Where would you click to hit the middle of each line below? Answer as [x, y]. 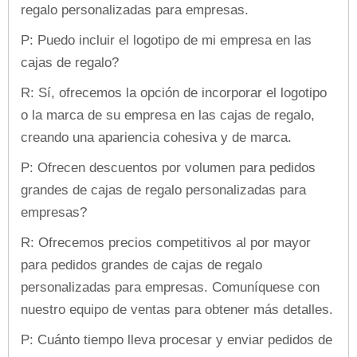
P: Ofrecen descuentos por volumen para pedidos [168, 167]
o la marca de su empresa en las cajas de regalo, [168, 115]
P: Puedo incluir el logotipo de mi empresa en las [166, 40]
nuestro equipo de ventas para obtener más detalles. [177, 309]
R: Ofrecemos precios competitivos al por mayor [166, 242]
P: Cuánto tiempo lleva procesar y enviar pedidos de [177, 339]
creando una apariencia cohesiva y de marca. [156, 137]
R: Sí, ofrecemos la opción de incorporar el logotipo [174, 92]
